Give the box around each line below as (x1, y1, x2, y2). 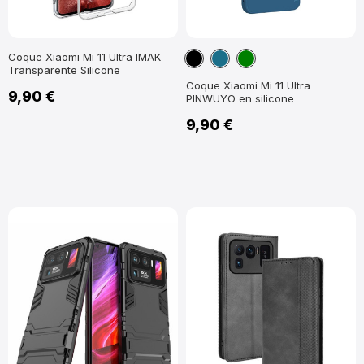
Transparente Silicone (8, 63, 120, 76)
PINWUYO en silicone (186, 92, 294, 105)
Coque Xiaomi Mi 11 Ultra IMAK (8, 50, 161, 63)
